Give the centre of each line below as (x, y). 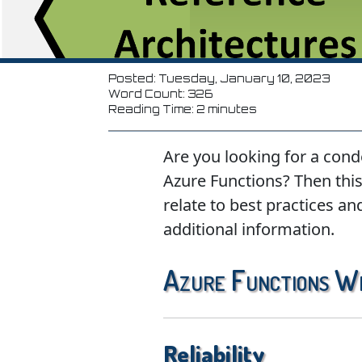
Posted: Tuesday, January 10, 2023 (219, 78)
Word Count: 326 (161, 94)
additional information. (248, 229)
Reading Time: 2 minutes (183, 109)
